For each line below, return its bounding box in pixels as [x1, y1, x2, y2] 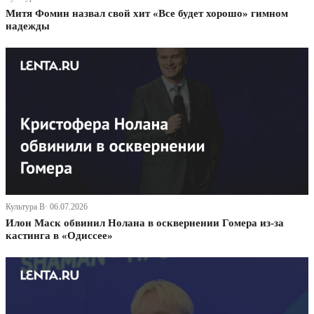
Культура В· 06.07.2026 [6, 202, 88, 212]
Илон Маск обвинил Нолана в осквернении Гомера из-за [6, 217, 284, 229]
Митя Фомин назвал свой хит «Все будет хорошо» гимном [6, 8, 288, 20]
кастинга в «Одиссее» [6, 230, 113, 242]
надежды [6, 20, 50, 32]
